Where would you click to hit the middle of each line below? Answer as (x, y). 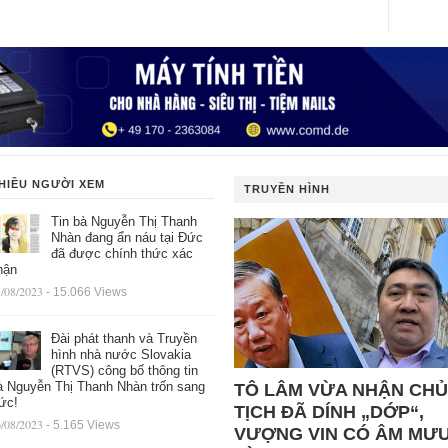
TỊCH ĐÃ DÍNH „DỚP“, (328, 411)
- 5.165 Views (82, 424)
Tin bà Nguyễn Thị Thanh (123, 221)
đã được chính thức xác (121, 253)
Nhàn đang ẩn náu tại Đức (126, 237)
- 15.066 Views (86, 291)
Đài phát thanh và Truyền (123, 338)
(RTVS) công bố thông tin (124, 370)
